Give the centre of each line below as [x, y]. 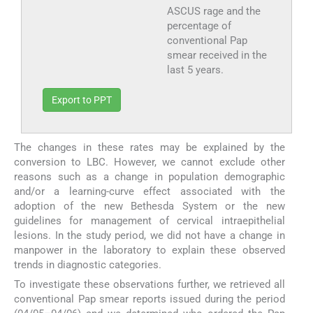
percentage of [199, 26]
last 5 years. [195, 70]
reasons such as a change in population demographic [150, 177]
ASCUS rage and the [213, 12]
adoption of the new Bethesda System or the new [150, 206]
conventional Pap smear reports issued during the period [150, 299]
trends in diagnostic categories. [88, 265]
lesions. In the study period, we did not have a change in [150, 236]
